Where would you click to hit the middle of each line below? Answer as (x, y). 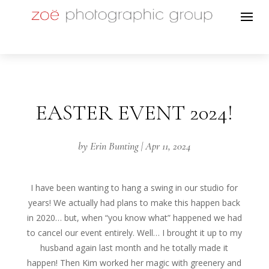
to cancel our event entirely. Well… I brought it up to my (134, 233)
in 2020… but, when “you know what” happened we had (134, 218)
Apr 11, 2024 (168, 146)
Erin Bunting (114, 146)
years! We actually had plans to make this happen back (134, 203)
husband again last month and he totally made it (134, 248)
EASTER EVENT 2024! (134, 113)
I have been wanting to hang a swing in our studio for (134, 188)
